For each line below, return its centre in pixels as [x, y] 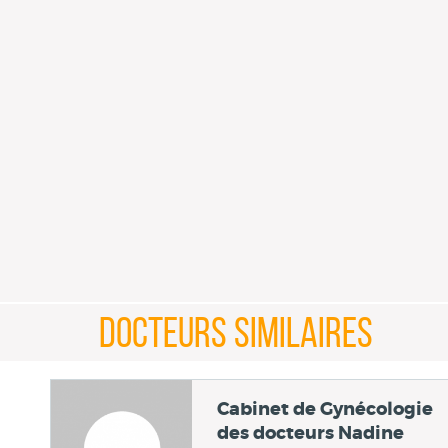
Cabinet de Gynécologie [325, 409]
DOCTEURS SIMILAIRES [236, 333]
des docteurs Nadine [310, 433]
